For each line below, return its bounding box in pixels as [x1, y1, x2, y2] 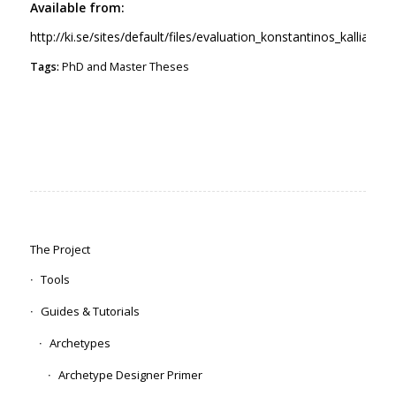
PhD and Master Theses [61, 58, 189, 74]
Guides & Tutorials [40, 302, 140, 319]
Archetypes [49, 334, 110, 351]
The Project [29, 240, 90, 257]
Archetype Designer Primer [57, 366, 202, 383]
